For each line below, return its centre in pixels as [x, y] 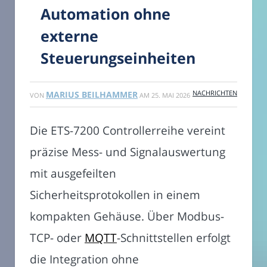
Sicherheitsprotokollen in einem [115, 195]
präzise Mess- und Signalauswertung [128, 152]
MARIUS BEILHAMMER [92, 95]
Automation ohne [105, 14]
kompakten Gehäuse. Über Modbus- [127, 216]
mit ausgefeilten [73, 173]
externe [69, 36]
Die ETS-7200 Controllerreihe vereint [128, 131]
